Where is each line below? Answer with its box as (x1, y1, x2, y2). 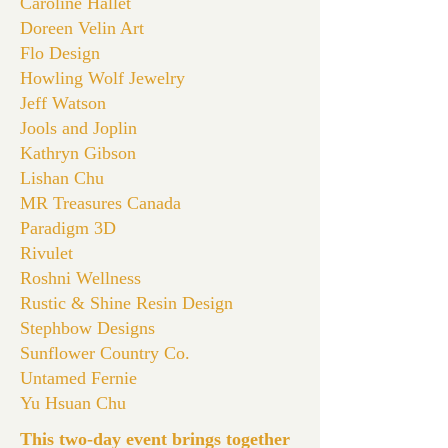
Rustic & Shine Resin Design (20, 293, 233, 313)
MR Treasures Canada (20, 193, 181, 213)
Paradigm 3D (20, 218, 116, 238)
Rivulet (20, 243, 73, 263)
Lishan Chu (20, 168, 104, 188)
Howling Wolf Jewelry (20, 68, 185, 88)
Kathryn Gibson (20, 143, 136, 163)
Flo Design (20, 43, 100, 63)
